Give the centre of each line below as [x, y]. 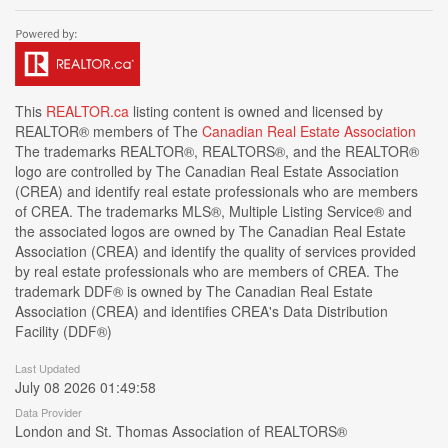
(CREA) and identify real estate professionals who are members [216, 191]
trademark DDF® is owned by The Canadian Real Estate [194, 291]
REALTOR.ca [87, 111]
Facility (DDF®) [63, 331]
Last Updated [47, 368]
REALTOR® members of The [108, 131]
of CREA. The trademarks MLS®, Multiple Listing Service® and [213, 211]
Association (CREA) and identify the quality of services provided [215, 251]
